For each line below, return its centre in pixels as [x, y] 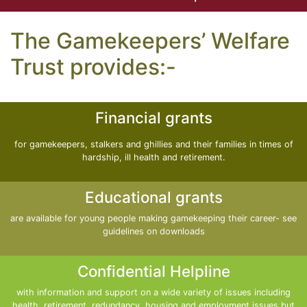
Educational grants [153, 197]
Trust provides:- [93, 67]
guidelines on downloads [153, 231]
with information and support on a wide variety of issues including [153, 292]
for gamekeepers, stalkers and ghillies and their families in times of [153, 144]
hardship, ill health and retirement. [153, 157]
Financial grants [153, 118]
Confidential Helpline [153, 271]
